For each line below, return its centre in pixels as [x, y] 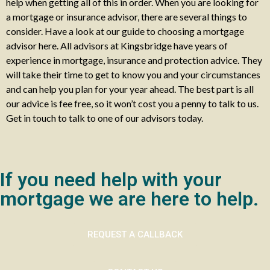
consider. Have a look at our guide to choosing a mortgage [125, 31]
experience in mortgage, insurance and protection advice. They [134, 60]
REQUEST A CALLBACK [135, 234]
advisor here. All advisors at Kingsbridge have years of [117, 46]
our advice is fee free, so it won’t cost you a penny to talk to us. [132, 103]
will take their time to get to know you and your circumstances [133, 74]
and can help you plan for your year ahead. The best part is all [130, 89]
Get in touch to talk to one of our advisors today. [105, 118]
